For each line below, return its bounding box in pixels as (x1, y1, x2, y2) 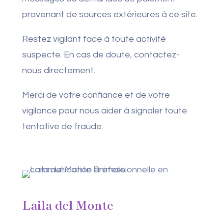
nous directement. (22, 66, 95, 75)
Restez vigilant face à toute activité (22, 34, 166, 44)
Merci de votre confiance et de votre (22, 90, 170, 100)
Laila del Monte (22, 196, 113, 213)
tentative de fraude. (22, 122, 103, 131)
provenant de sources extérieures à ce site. (22, 10, 197, 19)
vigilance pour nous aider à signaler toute (22, 106, 187, 115)
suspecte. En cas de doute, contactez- (22, 50, 180, 59)
